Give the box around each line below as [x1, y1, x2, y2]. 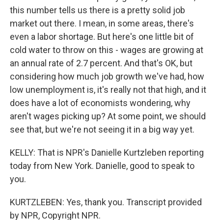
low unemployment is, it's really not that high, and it [10, 84, 206, 95]
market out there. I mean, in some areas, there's [10, 18, 194, 28]
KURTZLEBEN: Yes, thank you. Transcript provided [10, 197, 202, 207]
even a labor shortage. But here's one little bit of [10, 31, 194, 42]
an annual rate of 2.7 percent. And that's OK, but [10, 58, 192, 68]
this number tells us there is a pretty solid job [10, 5, 185, 15]
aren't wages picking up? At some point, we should [10, 111, 206, 121]
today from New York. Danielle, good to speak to [10, 161, 194, 171]
